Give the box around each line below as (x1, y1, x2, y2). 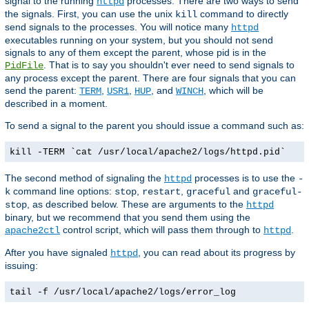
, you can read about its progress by (138, 247, 295, 259)
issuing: (5, 260, 38, 272)
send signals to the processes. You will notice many (5, 21, 231, 33)
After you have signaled (5, 247, 110, 259)
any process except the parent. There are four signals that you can (5, 72, 296, 84)
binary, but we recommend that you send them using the (5, 212, 250, 223)
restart (142, 186, 181, 198)
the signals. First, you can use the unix (5, 8, 175, 20)
